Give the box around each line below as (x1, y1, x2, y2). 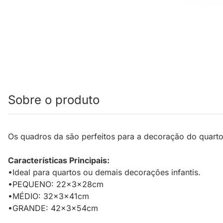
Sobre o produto (8, 93, 100, 108)
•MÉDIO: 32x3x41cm (8, 191, 89, 202)
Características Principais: (8, 155, 110, 166)
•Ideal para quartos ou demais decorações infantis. (8, 167, 201, 178)
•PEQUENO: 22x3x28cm (8, 179, 104, 190)
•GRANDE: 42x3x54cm (8, 203, 98, 214)
